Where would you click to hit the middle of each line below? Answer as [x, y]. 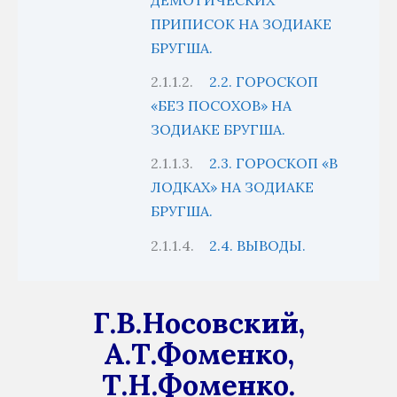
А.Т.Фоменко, [198, 353]
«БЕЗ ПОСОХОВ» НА [221, 106]
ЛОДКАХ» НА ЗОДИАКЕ [232, 187]
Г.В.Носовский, [198, 322]
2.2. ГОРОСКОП [263, 82]
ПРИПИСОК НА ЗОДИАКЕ [241, 24]
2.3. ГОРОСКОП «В [273, 163]
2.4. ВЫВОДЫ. [257, 245]
